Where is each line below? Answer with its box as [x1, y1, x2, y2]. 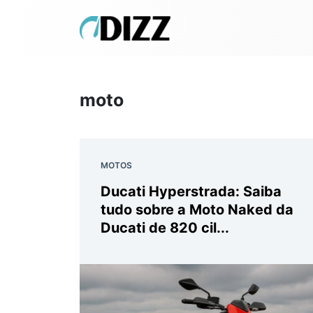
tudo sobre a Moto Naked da [101, 201, 293, 218]
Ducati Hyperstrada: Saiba [101, 183, 282, 200]
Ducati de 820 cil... [101, 219, 229, 236]
